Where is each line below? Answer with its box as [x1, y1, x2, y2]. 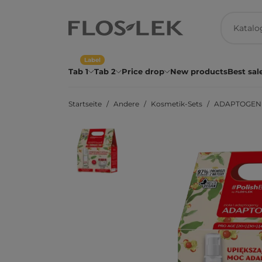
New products [170, 67, 227, 76]
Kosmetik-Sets [151, 99, 202, 108]
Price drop [122, 67, 164, 76]
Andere [113, 99, 139, 108]
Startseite [68, 99, 102, 108]
